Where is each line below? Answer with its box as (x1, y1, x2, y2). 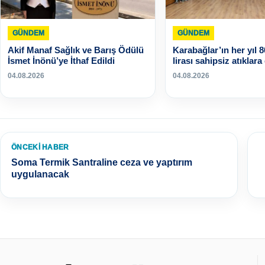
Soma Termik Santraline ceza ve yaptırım (11, 157, 192, 167)
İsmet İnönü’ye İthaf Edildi (8, 55, 115, 66)
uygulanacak (11, 169, 69, 179)
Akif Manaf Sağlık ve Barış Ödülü (8, 44, 144, 55)
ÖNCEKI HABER (11, 143, 69, 151)
